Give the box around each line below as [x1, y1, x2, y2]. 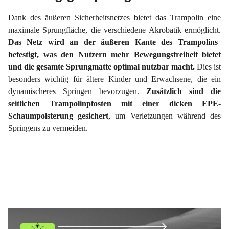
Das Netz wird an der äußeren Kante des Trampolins [8, 38, 218, 47]
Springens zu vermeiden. [8, 124, 88, 132]
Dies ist [197, 62, 221, 71]
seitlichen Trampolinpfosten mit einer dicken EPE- [8, 99, 221, 108]
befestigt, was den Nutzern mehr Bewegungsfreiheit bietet [8, 50, 221, 59]
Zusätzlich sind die [139, 87, 221, 96]
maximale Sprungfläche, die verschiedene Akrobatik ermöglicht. [8, 26, 221, 34]
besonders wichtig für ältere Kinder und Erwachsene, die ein [8, 75, 221, 83]
